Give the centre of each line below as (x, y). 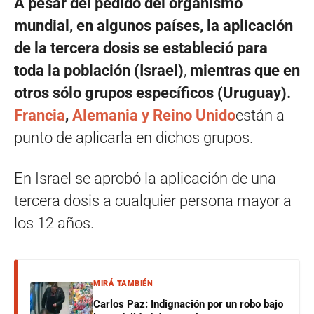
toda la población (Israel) (99, 70)
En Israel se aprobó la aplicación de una (145, 178)
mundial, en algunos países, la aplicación (153, 25)
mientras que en (245, 70)
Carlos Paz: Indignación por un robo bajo (188, 304)
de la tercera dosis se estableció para (141, 48)
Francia (40, 115)
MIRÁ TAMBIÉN (123, 283)
